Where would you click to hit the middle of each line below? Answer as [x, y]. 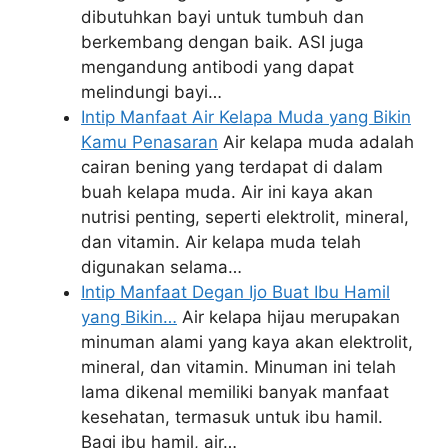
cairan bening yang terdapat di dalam [232, 166]
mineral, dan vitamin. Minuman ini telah [238, 366]
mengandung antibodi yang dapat [217, 66]
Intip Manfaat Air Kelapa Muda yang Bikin [246, 116]
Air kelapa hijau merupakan [288, 316]
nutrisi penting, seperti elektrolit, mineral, [245, 216]
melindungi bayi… [151, 91]
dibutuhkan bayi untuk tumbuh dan [222, 16]
